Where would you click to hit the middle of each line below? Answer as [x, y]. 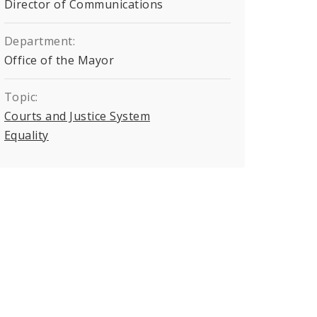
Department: [40, 41]
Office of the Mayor [59, 60]
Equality [27, 135]
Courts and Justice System [77, 116]
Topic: [21, 97]
